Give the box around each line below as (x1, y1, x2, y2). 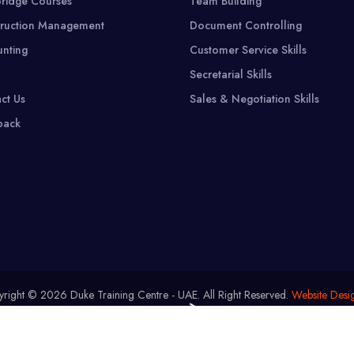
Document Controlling (190, 17, 303, 34)
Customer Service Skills (190, 42, 307, 58)
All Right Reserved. (202, 286, 288, 303)
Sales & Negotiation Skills (190, 91, 320, 107)
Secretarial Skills (190, 66, 273, 83)
